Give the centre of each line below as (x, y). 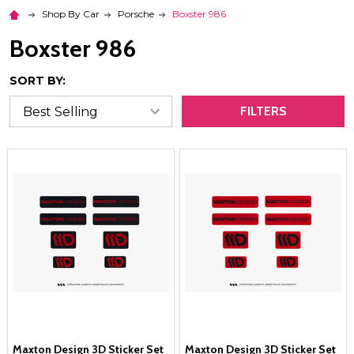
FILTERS (263, 111)
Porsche (136, 14)
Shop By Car (71, 14)
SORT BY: (38, 81)
